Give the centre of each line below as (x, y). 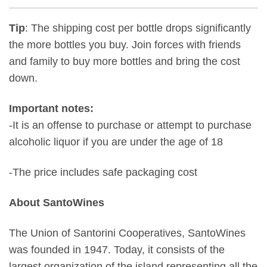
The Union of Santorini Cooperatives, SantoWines (127, 233)
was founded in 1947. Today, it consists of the (117, 249)
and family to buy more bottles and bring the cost (125, 62)
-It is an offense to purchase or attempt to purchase (130, 125)
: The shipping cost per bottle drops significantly (138, 28)
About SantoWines (57, 202)
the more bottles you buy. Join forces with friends (125, 45)
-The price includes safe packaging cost (103, 172)
